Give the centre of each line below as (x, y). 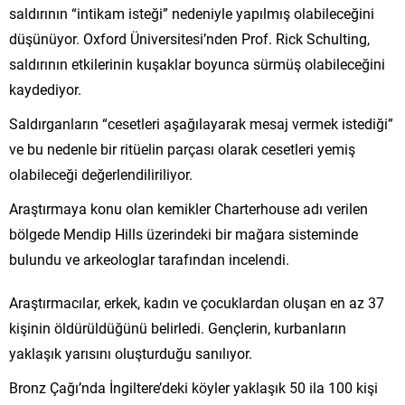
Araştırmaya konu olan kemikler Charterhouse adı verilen (188, 208)
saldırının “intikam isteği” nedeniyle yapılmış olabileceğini (192, 13)
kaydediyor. (45, 89)
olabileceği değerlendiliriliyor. (101, 174)
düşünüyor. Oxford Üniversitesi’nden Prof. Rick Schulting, (189, 38)
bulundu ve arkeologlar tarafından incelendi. (149, 259)
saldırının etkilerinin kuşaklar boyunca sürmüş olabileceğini (197, 63)
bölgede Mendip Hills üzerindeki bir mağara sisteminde (184, 233)
